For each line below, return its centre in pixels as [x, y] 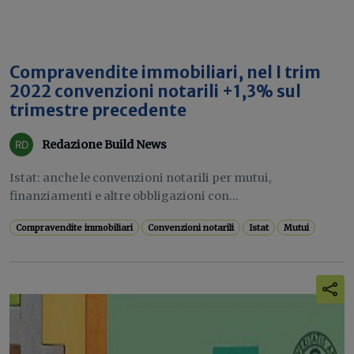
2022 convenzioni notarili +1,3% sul [155, 92]
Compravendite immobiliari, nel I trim [165, 73]
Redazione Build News [104, 144]
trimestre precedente [98, 111]
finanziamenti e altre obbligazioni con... [124, 196]
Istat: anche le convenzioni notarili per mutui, [140, 178]
